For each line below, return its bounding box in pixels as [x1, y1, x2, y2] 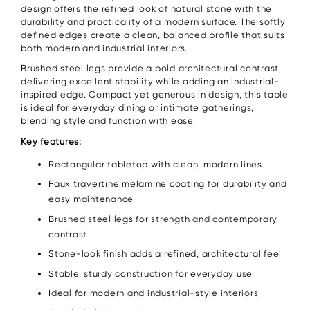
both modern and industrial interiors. [21, 42, 188, 53]
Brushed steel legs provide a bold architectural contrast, [21, 63, 282, 74]
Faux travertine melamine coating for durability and [48, 179, 287, 190]
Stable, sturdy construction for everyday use [48, 268, 253, 279]
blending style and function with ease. [21, 116, 196, 127]
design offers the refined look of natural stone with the [21, 3, 272, 14]
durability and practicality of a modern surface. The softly [21, 16, 286, 27]
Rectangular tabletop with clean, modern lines [48, 158, 262, 170]
